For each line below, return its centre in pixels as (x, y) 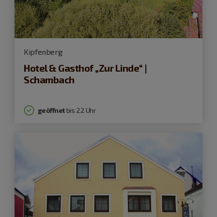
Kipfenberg (43, 52)
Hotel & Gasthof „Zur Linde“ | (85, 68)
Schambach (49, 80)
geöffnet (51, 110)
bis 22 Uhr (80, 110)
